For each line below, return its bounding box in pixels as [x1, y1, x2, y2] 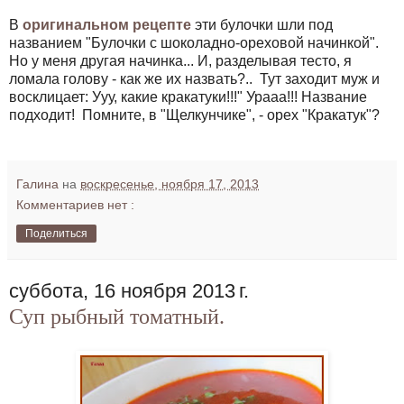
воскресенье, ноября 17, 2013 [80, 176, 259, 191]
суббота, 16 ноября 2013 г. [9, 279, 249, 302]
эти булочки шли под [191, 16, 333, 32]
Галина [16, 176, 62, 191]
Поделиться [25, 226, 87, 240]
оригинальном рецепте [23, 16, 191, 32]
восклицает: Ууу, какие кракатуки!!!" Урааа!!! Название [9, 88, 367, 105]
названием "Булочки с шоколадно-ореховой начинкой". [9, 34, 379, 50]
